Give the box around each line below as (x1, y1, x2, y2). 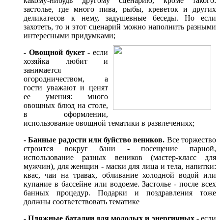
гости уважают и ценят (24, 83, 108, 92)
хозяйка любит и (24, 56, 108, 65)
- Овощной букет (24, 48, 85, 56)
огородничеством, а (24, 74, 108, 83)
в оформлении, (24, 110, 108, 118)
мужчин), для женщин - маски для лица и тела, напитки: (24, 162, 216, 170)
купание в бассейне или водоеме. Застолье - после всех (24, 179, 216, 188)
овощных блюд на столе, (24, 101, 108, 110)
